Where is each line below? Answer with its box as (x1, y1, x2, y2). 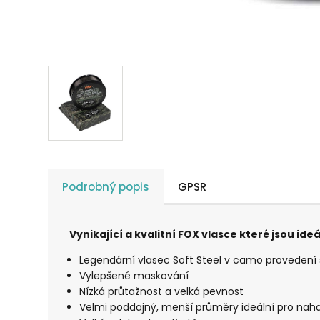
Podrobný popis (62, 179, 150, 195)
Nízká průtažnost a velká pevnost (79, 284, 244, 299)
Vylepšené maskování (79, 269, 189, 284)
